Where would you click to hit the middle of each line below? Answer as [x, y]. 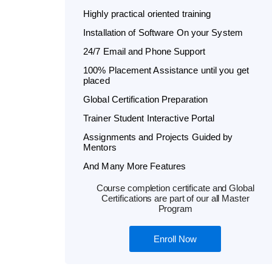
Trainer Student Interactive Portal [149, 118]
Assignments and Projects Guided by [158, 137]
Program [175, 208]
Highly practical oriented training [147, 13]
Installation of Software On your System [163, 32]
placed [97, 80]
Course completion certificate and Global [175, 188]
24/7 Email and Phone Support [144, 51]
